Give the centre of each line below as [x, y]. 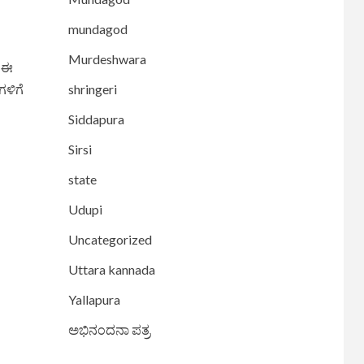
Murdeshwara [107, 59]
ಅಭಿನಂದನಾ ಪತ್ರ [109, 330]
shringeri [92, 89]
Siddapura [96, 119]
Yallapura [94, 300]
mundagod [97, 29]
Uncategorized [110, 240]
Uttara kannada [111, 270]
